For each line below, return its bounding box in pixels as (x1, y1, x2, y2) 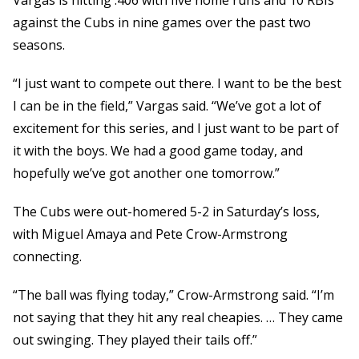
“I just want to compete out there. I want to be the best (13, 75, 341, 93)
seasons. (13, 36, 65, 54)
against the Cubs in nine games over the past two (13, 14, 311, 32)
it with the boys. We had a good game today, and (13, 142, 303, 160)
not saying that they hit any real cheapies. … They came (13, 309, 343, 327)
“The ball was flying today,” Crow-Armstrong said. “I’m (13, 286, 334, 305)
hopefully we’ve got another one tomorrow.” (13, 164, 280, 183)
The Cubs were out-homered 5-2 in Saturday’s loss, (13, 203, 320, 221)
